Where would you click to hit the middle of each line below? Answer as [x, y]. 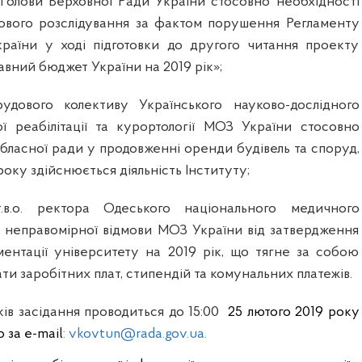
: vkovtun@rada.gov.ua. [135, 335]
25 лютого [262, 313]
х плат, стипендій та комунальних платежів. [217, 275]
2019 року [327, 313]
